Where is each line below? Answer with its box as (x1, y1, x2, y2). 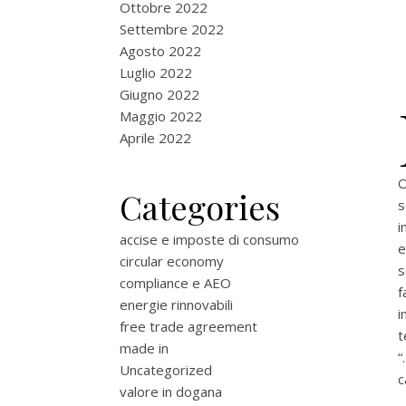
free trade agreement (120, 317, 257, 335)
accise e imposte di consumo (120, 230, 299, 248)
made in (120, 339, 169, 357)
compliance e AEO (120, 274, 231, 292)
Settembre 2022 (120, 20, 224, 38)
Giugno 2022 (120, 85, 199, 103)
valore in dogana (120, 382, 222, 401)
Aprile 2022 (120, 129, 191, 147)
